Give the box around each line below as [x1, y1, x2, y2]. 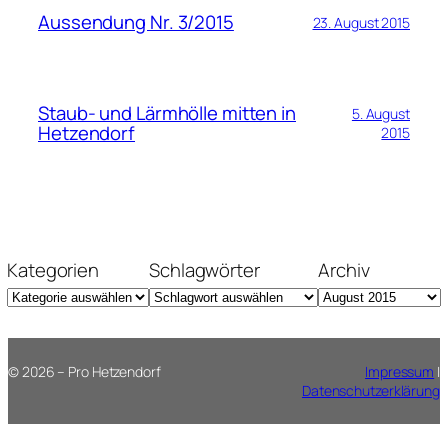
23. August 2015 [312, 12, 410, 32]
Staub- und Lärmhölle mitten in [38, 100, 296, 127]
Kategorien [7, 257, 99, 284]
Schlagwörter [149, 257, 260, 284]
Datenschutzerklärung [301, 381, 440, 401]
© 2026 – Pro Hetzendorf [8, 362, 161, 382]
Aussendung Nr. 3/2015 [38, 9, 234, 36]
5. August [351, 104, 410, 124]
